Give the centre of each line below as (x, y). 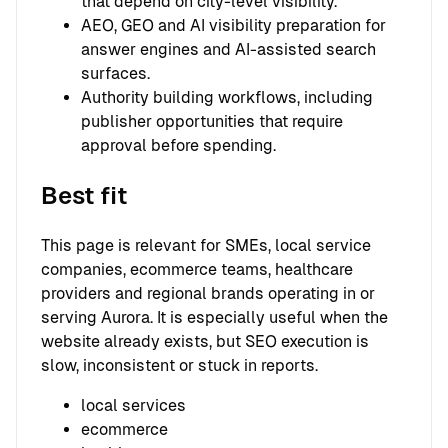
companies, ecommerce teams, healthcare (197, 270)
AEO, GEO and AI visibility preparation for (233, 26)
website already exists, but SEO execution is (205, 342)
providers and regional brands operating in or (208, 294)
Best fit (84, 196)
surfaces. (115, 74)
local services (133, 406)
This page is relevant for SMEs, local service (206, 246)
